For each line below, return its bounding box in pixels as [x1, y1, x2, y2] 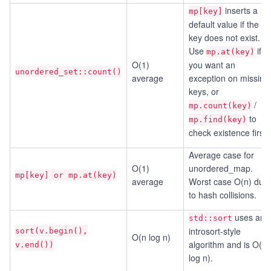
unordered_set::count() [15, 67, 122, 76]
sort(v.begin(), [15, 226, 88, 235]
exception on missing [189, 72, 269, 84]
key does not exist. [189, 31, 260, 44]
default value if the [189, 18, 259, 30]
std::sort [189, 214, 232, 223]
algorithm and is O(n [189, 238, 267, 250]
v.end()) [15, 240, 54, 249]
